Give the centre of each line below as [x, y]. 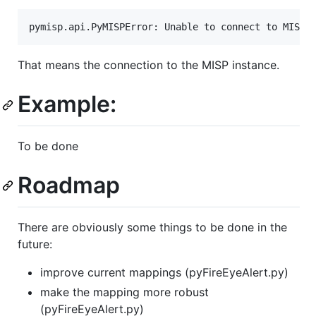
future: [35, 244]
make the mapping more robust [124, 292]
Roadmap [69, 185]
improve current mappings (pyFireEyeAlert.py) [164, 272]
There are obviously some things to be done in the [152, 227]
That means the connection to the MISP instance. [148, 65]
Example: [67, 104]
